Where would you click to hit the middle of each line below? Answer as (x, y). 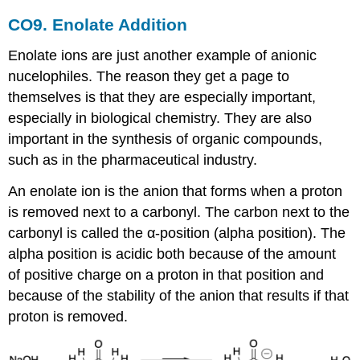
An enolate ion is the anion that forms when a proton (176, 191)
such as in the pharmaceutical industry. (133, 160)
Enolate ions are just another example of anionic (163, 56)
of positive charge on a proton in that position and (166, 274)
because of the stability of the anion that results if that (179, 295)
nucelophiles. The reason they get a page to (149, 77)
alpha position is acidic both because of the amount (172, 254)
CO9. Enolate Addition (98, 25)
